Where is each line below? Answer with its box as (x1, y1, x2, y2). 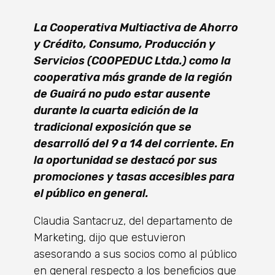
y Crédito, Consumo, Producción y (34, 37, 215, 51)
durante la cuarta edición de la (34, 104, 198, 117)
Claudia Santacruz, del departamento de (34, 214, 233, 228)
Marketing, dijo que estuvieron (34, 231, 185, 244)
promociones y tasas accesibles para (34, 170, 234, 184)
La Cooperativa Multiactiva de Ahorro (34, 21, 238, 34)
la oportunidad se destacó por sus (34, 153, 217, 167)
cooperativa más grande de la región (34, 71, 232, 84)
